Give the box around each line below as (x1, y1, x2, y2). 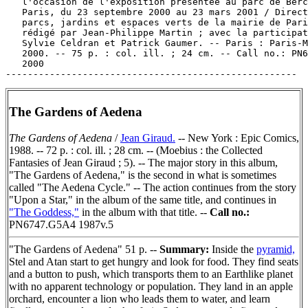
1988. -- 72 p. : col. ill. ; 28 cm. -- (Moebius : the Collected (9, 144, 263, 157)
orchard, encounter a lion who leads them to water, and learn (9, 293, 270, 305)
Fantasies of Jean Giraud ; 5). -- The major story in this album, (9, 157, 278, 169)
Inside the (209, 243, 256, 256)
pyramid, (256, 243, 295, 256)
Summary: (159, 243, 209, 256)
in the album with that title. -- (79, 206, 210, 219)
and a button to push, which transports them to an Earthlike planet (9, 268, 293, 280)
